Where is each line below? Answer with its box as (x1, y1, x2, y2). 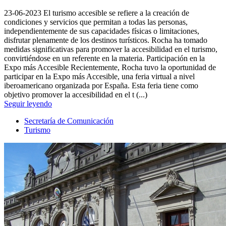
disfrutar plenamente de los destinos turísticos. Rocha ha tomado (4, 36, 207, 45)
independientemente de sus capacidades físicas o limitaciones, (4, 27, 199, 36)
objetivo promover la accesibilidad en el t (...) (4, 90, 147, 99)
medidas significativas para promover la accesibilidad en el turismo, (4, 45, 217, 54)
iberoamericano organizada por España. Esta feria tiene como (4, 81, 198, 90)
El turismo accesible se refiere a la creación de (41, 9, 189, 18)
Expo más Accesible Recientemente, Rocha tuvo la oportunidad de (4, 63, 216, 72)
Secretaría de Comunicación (24, 117, 114, 126)
